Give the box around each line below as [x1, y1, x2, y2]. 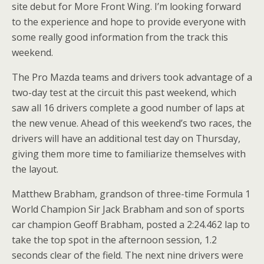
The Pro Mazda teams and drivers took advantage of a [12, 71, 252, 84]
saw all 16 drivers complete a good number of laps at [12, 101, 245, 114]
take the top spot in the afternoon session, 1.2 [12, 233, 217, 246]
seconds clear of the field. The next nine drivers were [12, 249, 243, 262]
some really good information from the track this [12, 31, 228, 44]
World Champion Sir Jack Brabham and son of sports [12, 203, 245, 216]
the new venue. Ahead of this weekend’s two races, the [12, 117, 252, 130]
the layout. [12, 163, 58, 176]
